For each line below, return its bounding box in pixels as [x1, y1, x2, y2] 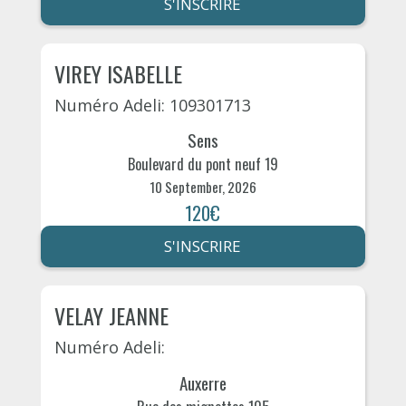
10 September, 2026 [149, 177, 256, 198]
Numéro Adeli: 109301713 [53, 93, 251, 116]
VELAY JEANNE [53, 299, 169, 333]
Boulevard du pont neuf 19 [127, 153, 278, 176]
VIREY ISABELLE [53, 56, 182, 90]
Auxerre [179, 370, 227, 396]
